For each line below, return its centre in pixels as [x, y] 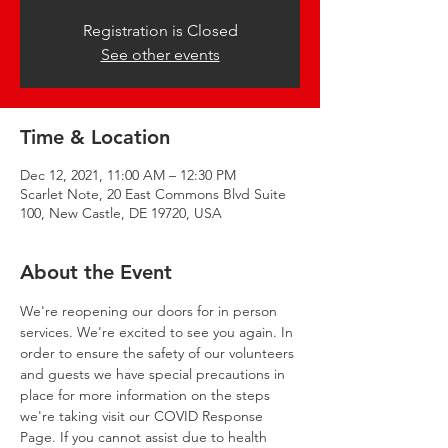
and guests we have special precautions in [154, 374]
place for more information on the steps [147, 395]
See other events [160, 54]
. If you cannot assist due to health [161, 437]
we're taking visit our [87, 416]
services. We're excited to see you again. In [158, 332]
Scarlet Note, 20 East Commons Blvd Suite [153, 194]
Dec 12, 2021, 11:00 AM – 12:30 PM [128, 175]
